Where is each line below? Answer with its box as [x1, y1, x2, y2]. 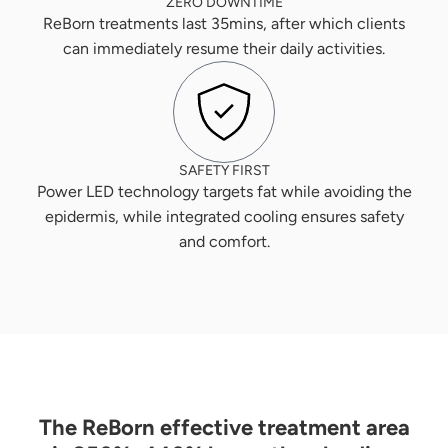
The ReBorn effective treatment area [38, 414, 410, 442]
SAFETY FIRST [178, 162, 270, 180]
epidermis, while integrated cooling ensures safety [44, 207, 404, 227]
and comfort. [178, 232, 270, 252]
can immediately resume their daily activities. [63, 39, 385, 59]
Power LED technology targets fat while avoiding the [36, 182, 412, 202]
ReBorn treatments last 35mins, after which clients [43, 14, 405, 34]
